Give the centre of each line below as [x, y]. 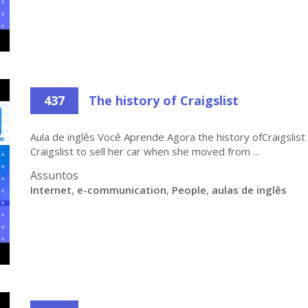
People [189, 190]
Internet [51, 190]
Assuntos [54, 175]
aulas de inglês [249, 190]
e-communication [122, 190]
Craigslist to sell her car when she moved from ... [145, 151]
